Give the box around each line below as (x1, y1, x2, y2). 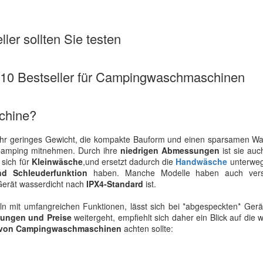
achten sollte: (122, 222, 173, 234)
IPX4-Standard (86, 178, 143, 190)
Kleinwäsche (31, 156, 83, 167)
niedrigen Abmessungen (120, 144, 220, 156)
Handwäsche (176, 156, 228, 167)
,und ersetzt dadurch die (82, 156, 176, 167)
